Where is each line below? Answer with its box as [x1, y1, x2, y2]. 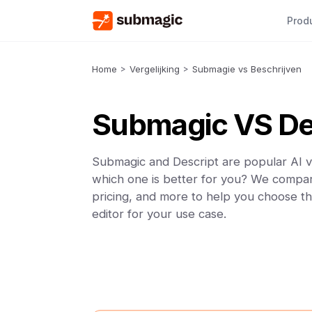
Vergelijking [130, 63, 180, 75]
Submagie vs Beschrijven [192, 63, 302, 75]
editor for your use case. [92, 206, 226, 221]
